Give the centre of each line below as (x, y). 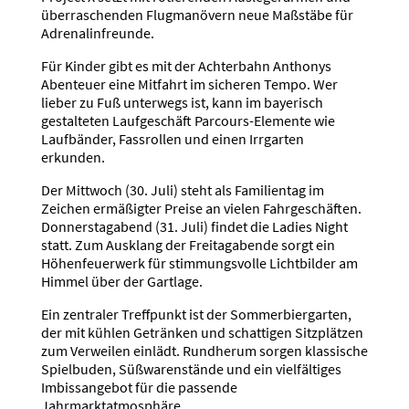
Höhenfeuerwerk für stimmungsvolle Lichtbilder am (199, 262)
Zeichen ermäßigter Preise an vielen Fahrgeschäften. (201, 208)
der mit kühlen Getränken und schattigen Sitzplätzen (202, 332)
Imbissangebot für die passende (139, 387)
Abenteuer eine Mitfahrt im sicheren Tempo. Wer (189, 84)
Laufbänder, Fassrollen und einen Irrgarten (172, 138)
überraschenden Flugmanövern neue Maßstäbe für (197, 14)
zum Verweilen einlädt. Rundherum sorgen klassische (204, 350)
